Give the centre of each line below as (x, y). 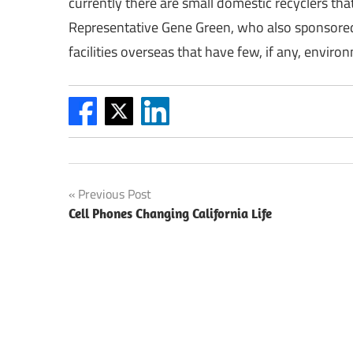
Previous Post (115, 194)
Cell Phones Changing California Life (170, 214)
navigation (117, 228)
